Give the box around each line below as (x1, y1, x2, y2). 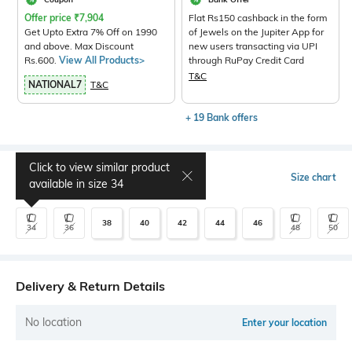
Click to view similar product (29, 159, 170, 174)
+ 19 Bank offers (185, 111, 258, 123)
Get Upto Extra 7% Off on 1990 (24, 25, 157, 38)
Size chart (291, 170, 336, 183)
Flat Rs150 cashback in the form (189, 11, 328, 24)
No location (25, 314, 82, 329)
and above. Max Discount (24, 39, 134, 52)
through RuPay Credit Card (189, 53, 305, 66)
